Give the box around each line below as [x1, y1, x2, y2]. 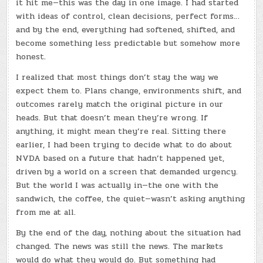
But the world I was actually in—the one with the [16, 178, 219, 191]
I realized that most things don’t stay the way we [16, 70, 219, 83]
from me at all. [16, 205, 76, 218]
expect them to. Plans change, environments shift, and [16, 84, 242, 97]
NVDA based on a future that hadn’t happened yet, [16, 151, 225, 164]
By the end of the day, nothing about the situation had [16, 226, 241, 239]
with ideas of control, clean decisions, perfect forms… [16, 9, 240, 22]
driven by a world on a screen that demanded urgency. [16, 165, 238, 178]
